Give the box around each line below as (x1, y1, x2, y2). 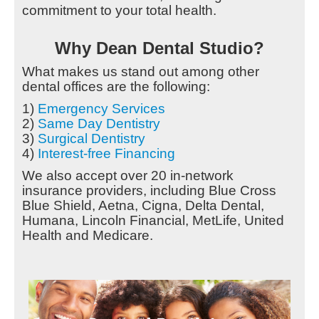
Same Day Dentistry (38, 116, 160, 132)
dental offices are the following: (22, 79, 210, 95)
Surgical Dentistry (38, 131, 145, 147)
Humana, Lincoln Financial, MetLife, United (22, 213, 284, 229)
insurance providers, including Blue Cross (22, 183, 276, 199)
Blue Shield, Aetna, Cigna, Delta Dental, (22, 198, 264, 214)
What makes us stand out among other (22, 64, 259, 80)
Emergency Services (38, 101, 165, 117)
